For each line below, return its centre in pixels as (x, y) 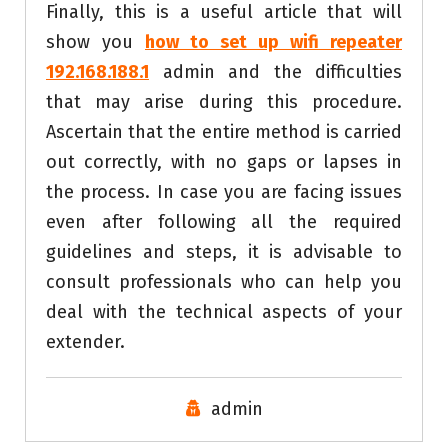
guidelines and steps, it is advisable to (224, 252)
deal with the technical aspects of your (224, 312)
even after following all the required (224, 222)
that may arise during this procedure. (224, 102)
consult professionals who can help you (224, 282)
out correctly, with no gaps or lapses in (224, 162)
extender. (85, 342)
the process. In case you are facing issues (224, 192)
